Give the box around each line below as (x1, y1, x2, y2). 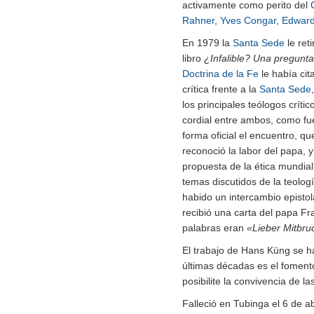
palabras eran (182, 221, 247, 233)
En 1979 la (182, 36, 233, 48)
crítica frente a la (182, 83, 259, 95)
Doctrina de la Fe (182, 67, 259, 79)
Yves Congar (220, 14, 276, 26)
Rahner (182, 14, 214, 26)
